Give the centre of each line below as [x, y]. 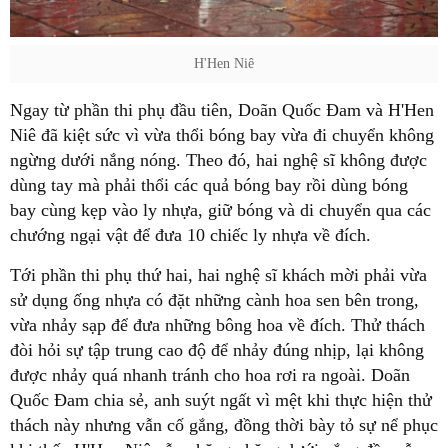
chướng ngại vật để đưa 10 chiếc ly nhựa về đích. [190, 235]
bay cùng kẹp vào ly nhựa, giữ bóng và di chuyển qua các [220, 210]
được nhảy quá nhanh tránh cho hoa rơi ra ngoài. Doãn [210, 375]
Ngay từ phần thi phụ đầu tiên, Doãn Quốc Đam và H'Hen [222, 110]
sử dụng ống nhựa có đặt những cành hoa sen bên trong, [214, 300]
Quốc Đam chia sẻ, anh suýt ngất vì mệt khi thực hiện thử [221, 400]
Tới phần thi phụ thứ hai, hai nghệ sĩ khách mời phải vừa [218, 275]
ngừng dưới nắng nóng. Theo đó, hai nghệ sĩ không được [218, 160]
